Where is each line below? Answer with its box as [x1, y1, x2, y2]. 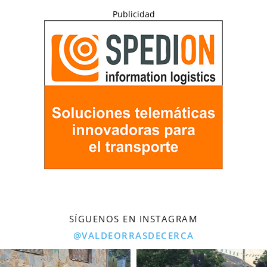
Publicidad [112, 8, 155, 20]
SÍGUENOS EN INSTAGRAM [69, 213, 198, 225]
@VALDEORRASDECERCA [73, 229, 194, 241]
